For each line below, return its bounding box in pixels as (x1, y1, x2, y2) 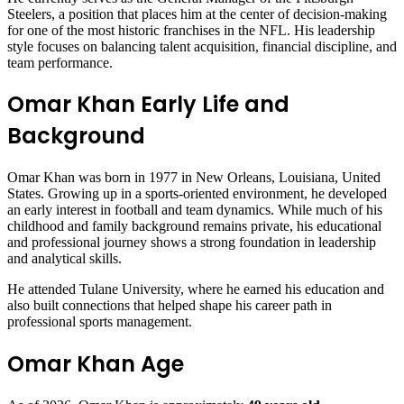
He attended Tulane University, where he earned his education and (7, 281, 384, 298)
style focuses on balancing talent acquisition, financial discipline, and (7, 38, 397, 54)
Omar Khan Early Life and (7, 89, 289, 120)
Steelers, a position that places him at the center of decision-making (7, 5, 387, 22)
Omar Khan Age (7, 349, 184, 380)
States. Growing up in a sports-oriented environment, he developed (7, 186, 387, 202)
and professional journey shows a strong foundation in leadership (7, 234, 376, 251)
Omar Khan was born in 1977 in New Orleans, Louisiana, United (7, 170, 381, 186)
